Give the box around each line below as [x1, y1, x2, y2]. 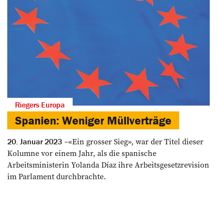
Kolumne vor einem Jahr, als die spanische [7, 147, 156, 158]
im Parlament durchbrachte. [7, 170, 106, 182]
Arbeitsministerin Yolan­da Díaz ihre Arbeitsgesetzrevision [7, 159, 209, 170]
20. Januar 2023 [7, 136, 62, 146]
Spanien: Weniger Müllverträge [15, 113, 171, 127]
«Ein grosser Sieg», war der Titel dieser [68, 136, 203, 147]
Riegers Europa [15, 99, 65, 109]
